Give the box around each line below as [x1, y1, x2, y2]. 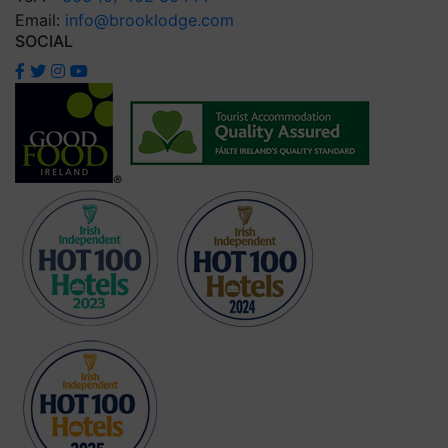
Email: [15, 10, 65, 30]
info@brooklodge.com [65, 10, 234, 30]
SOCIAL [15, 31, 73, 51]
